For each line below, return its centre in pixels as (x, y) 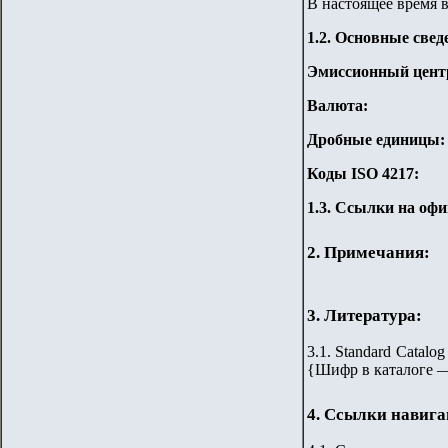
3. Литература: (364, 315)
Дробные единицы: (376, 140)
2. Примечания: (368, 252)
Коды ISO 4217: (363, 174)
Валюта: (337, 106)
